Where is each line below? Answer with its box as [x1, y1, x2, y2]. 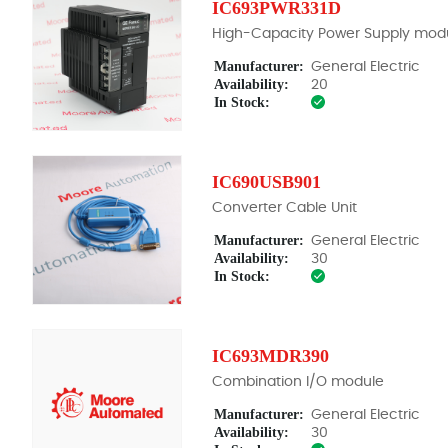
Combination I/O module [212, 375, 384, 390]
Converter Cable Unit [212, 201, 357, 216]
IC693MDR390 [212, 346, 329, 367]
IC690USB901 [212, 172, 321, 193]
